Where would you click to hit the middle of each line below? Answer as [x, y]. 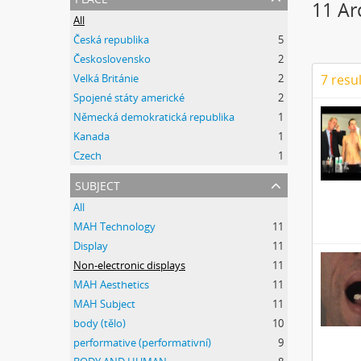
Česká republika [111, 39]
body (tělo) [100, 323]
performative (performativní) [142, 342]
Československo [112, 59]
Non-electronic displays [129, 265]
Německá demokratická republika [154, 117]
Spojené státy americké [129, 98]
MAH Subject [104, 304]
